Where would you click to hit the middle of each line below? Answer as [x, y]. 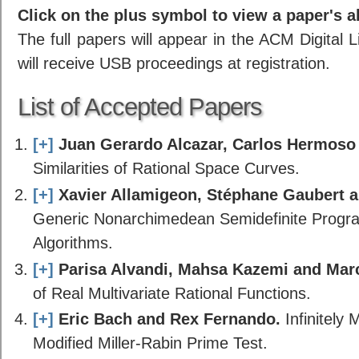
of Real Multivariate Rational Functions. [171, 292]
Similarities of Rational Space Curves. [166, 168]
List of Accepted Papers [140, 107]
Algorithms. [73, 242]
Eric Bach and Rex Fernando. [169, 319]
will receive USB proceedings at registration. [174, 63]
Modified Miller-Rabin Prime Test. [150, 343]
